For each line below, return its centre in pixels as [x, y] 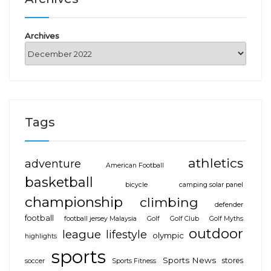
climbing [169, 202]
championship [74, 202]
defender [229, 205]
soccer [35, 261]
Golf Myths [226, 219]
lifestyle [126, 235]
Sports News [189, 260]
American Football [135, 166]
